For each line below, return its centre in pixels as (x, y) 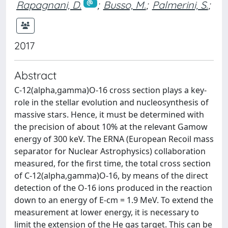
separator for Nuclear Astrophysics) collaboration (110, 151)
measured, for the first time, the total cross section (112, 163)
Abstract (35, 75)
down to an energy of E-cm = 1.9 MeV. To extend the (114, 200)
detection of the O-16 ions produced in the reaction (113, 188)
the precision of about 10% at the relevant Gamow (111, 126)
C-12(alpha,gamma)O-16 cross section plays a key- (110, 90)
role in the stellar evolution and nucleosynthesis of (111, 102)
